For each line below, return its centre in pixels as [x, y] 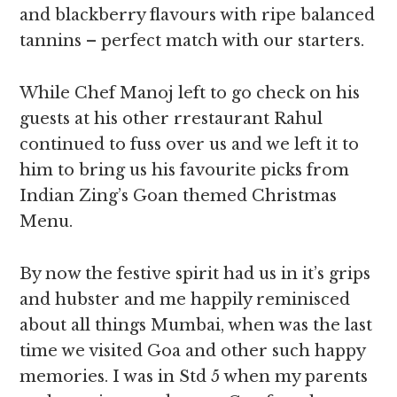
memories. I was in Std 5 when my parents [194, 377]
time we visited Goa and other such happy [193, 351]
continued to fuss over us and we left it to [190, 144]
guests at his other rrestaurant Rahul [171, 119]
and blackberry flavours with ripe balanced [198, 15]
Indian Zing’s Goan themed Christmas [179, 196]
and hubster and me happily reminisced [185, 300]
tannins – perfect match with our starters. [192, 41]
